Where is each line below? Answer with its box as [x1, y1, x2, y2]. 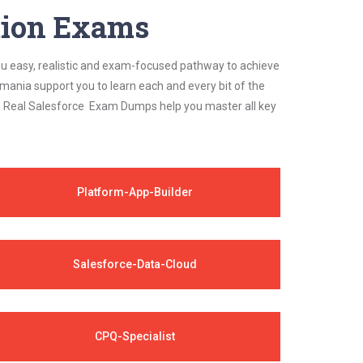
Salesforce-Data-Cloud [72, 258, 197, 271]
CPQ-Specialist [94, 330, 175, 343]
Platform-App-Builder [76, 186, 193, 199]
